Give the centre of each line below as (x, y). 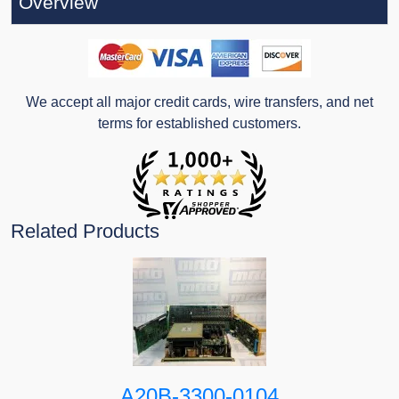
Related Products (85, 232)
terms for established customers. (199, 124)
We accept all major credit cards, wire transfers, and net (199, 102)
